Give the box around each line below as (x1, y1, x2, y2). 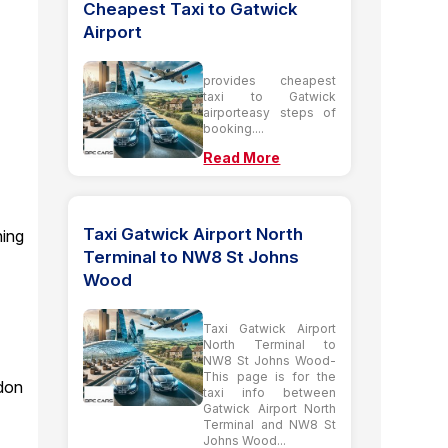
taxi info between (203, 384, 336, 400)
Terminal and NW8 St (203, 416, 336, 432)
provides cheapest (203, 72, 336, 88)
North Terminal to (203, 336, 336, 352)
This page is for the (203, 368, 336, 384)
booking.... (203, 120, 265, 136)
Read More (203, 148, 281, 166)
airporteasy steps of (203, 104, 336, 120)
